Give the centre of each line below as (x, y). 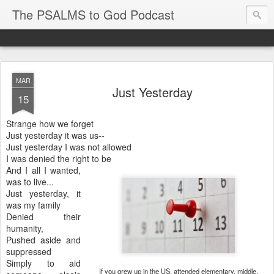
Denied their (43, 217)
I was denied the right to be (59, 158)
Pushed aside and (43, 240)
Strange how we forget (50, 124)
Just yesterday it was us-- (55, 135)
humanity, (25, 228)
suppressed (29, 251)
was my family (33, 205)
